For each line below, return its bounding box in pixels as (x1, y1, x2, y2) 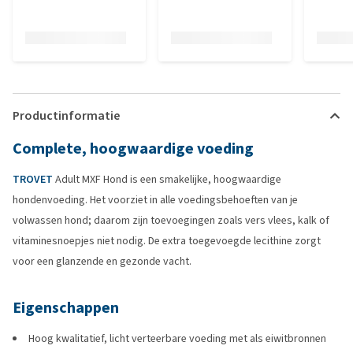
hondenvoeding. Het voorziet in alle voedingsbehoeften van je (13, 192, 298, 207)
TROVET (13, 172, 53, 187)
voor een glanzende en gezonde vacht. (13, 254, 191, 269)
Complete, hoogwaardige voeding (13, 138, 254, 159)
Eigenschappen (13, 297, 119, 318)
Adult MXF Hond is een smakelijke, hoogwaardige (53, 172, 281, 187)
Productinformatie (13, 107, 120, 124)
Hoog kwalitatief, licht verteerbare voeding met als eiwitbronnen (28, 331, 326, 346)
